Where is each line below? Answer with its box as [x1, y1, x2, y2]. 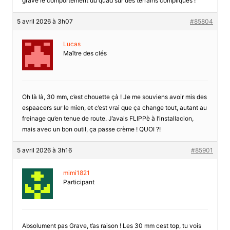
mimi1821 [63, 168, 90, 177]
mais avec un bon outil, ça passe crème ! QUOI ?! [22, 125, 161, 133]
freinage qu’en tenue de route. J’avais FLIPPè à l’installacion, [22, 114, 194, 122]
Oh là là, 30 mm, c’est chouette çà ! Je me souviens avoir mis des [22, 92, 207, 101]
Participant [63, 178, 94, 186]
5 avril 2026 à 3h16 [16, 146, 72, 154]
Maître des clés [63, 49, 107, 57]
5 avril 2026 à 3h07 [16, 17, 73, 25]
